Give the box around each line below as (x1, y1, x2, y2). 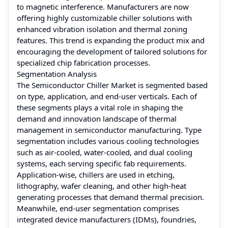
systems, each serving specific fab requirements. (17, 158, 186, 168)
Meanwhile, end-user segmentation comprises (17, 203, 179, 213)
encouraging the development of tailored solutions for (17, 46, 207, 56)
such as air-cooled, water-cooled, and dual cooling (17, 147, 192, 157)
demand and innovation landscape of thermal (17, 113, 177, 124)
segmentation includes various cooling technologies (17, 135, 199, 146)
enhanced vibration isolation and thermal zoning (17, 23, 187, 34)
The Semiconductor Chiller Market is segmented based (17, 79, 208, 90)
